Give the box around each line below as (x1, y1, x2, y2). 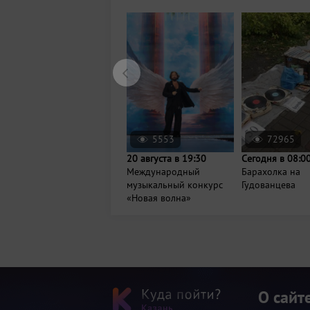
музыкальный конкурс (127, 178, 223, 191)
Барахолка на (241, 165, 300, 178)
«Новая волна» (127, 191, 191, 204)
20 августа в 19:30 (127, 152, 206, 165)
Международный (127, 165, 200, 178)
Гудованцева (241, 178, 295, 191)
